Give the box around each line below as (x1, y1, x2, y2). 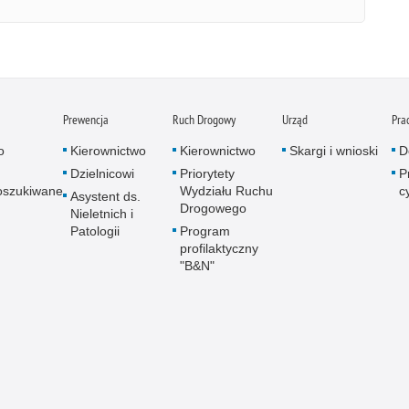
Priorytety (180, 166, 235, 182)
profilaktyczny (180, 241, 258, 257)
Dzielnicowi (70, 166, 134, 182)
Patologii (70, 224, 120, 239)
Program (180, 224, 230, 239)
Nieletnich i (70, 206, 133, 222)
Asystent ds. (70, 189, 141, 204)
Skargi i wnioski (289, 143, 378, 159)
